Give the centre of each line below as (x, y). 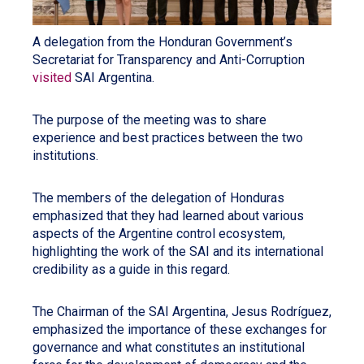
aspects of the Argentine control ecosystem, (159, 234)
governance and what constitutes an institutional (169, 348)
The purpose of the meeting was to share (149, 120)
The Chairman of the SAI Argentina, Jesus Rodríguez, (182, 312)
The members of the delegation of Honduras (158, 198)
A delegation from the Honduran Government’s (162, 42)
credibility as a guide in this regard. (131, 270)
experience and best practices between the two (168, 138)
